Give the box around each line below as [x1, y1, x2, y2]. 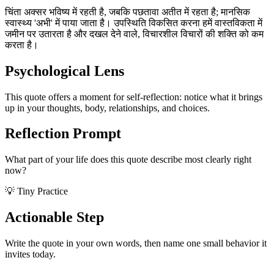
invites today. [5, 249, 56, 260]
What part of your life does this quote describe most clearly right [5, 154, 251, 165]
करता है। [5, 39, 39, 50]
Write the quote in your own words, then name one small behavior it [5, 238, 267, 249]
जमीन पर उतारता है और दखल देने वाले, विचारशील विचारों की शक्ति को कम [5, 28, 264, 39]
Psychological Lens [5, 62, 124, 79]
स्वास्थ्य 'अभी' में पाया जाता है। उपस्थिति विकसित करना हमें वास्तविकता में [5, 17, 262, 28]
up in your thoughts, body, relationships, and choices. [5, 102, 210, 113]
